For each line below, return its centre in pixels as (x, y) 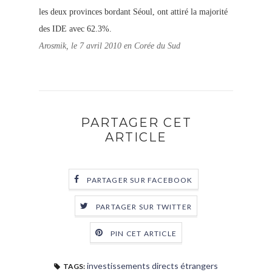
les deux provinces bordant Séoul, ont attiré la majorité (133, 12)
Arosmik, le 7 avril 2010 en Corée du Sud (110, 46)
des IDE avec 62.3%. (75, 29)
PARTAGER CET (136, 123)
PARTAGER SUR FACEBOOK (140, 180)
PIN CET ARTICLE (144, 233)
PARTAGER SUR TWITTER (144, 206)
